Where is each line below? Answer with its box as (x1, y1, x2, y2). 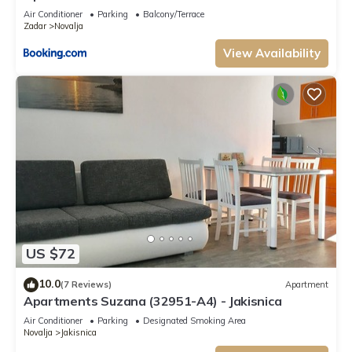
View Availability (223, 46, 321, 61)
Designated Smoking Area (143, 314, 246, 326)
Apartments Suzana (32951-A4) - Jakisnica (24, 292, 282, 309)
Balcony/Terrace (143, 9, 204, 20)
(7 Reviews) (60, 279, 112, 291)
